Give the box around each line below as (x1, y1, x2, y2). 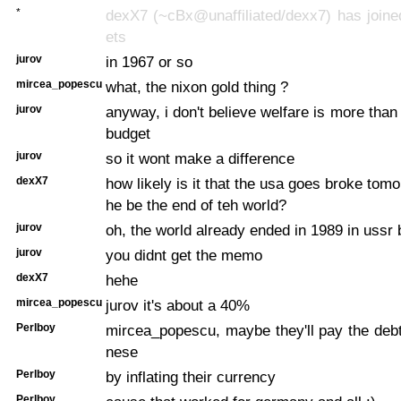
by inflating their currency (106, 367, 276, 386)
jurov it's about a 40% (106, 295, 250, 314)
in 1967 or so (106, 52, 192, 71)
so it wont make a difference (106, 149, 294, 167)
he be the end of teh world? (106, 195, 286, 214)
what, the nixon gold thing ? (106, 77, 288, 96)
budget (106, 124, 150, 142)
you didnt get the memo (106, 245, 262, 264)
